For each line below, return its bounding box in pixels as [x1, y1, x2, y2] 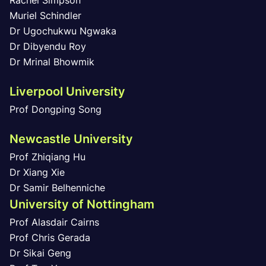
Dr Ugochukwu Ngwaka [9, 25, 116, 37]
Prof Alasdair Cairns [9, 216, 99, 228]
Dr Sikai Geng [9, 247, 71, 259]
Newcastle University [9, 132, 133, 146]
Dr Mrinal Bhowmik [9, 56, 94, 68]
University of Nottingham [9, 197, 154, 211]
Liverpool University [9, 84, 125, 99]
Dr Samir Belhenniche [9, 182, 105, 194]
